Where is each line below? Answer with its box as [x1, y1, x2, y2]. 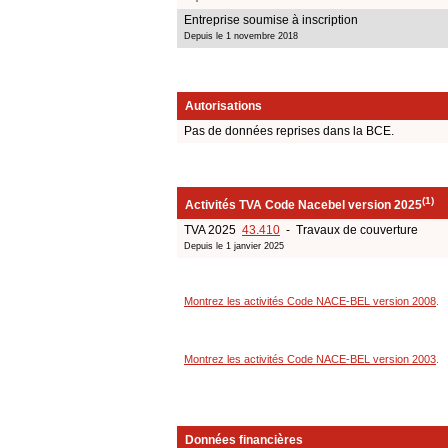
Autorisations [185, 98, 262, 113]
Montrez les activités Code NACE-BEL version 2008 [184, 294, 436, 307]
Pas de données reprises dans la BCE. [184, 123, 394, 138]
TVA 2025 [184, 222, 242, 237]
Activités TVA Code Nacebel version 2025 [185, 197, 422, 212]
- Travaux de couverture [280, 222, 418, 237]
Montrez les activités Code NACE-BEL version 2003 [184, 352, 436, 365]
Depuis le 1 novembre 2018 [184, 30, 298, 41]
